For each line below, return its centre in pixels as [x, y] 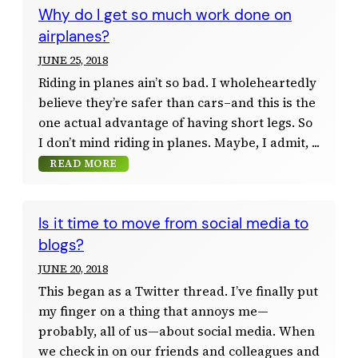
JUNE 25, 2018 [73, 60]
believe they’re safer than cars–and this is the [177, 102]
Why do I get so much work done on [165, 14]
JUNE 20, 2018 [73, 268]
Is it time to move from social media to [173, 223]
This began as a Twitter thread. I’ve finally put [178, 291]
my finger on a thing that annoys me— [153, 311]
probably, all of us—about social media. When [177, 331]
